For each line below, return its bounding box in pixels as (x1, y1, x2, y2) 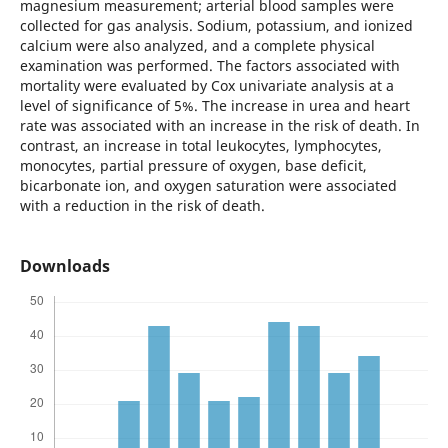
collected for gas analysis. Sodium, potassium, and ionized (19, 16, 413, 36)
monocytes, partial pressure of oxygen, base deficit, (19, 156, 367, 176)
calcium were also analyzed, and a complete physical (19, 36, 375, 56)
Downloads (19, 255, 110, 278)
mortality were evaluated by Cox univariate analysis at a (19, 76, 394, 96)
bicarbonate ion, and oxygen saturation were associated (19, 176, 397, 196)
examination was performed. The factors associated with (19, 56, 400, 76)
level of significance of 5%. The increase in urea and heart (19, 96, 410, 116)
